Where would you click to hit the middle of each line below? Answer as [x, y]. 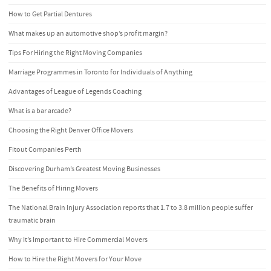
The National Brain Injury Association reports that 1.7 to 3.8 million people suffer [131, 207]
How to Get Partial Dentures [50, 14]
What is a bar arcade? [40, 111]
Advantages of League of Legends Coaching [75, 91]
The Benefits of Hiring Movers [53, 188]
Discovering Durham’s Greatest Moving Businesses [84, 169]
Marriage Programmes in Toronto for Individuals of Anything [100, 72]
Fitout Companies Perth [45, 149]
